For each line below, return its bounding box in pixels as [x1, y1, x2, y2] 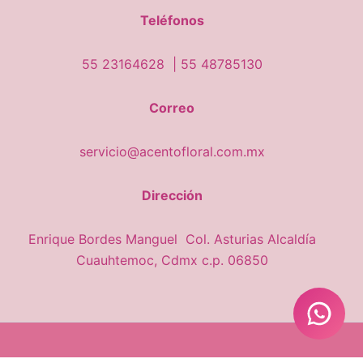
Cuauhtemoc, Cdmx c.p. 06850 [75, 252, 268, 268]
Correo [149, 100, 195, 116]
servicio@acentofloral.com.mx [79, 143, 265, 160]
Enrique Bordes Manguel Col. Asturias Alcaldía [28, 231, 316, 247]
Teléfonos [139, 12, 204, 28]
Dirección [141, 187, 203, 203]
